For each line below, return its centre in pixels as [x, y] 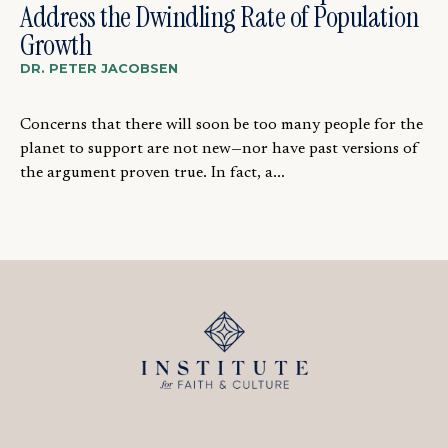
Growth [55, 45]
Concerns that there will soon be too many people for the [221, 125]
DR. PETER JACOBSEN [99, 69]
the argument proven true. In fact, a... [152, 173]
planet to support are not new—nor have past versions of [219, 149]
